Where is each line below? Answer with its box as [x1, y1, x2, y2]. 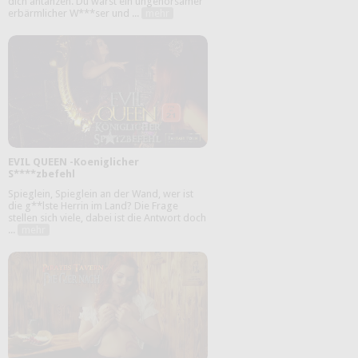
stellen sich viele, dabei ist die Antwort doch [8, 211, 206, 224]
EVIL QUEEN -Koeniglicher [8, 155, 139, 168]
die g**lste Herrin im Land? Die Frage [8, 199, 178, 212]
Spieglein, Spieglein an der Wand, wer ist [8, 187, 193, 200]
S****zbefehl [8, 167, 75, 180]
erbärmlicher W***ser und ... [8, 7, 141, 20]
